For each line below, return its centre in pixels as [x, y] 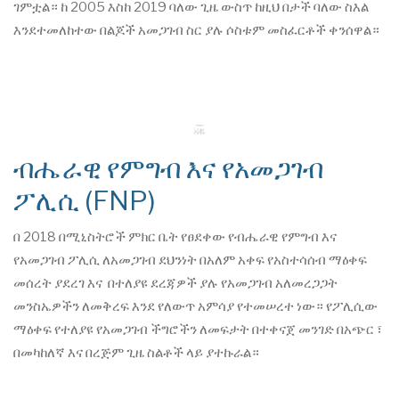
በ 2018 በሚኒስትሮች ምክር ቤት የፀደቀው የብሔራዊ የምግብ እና [175, 236]
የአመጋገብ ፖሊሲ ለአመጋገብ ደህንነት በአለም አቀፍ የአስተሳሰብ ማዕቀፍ [190, 260]
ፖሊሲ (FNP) [85, 200]
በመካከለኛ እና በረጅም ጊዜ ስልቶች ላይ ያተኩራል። [136, 352]
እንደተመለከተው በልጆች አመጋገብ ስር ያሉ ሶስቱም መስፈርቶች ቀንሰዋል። [196, 31]
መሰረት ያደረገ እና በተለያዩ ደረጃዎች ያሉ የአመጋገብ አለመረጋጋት [175, 283]
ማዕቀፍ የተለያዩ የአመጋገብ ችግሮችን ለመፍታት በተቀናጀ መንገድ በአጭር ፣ [198, 329]
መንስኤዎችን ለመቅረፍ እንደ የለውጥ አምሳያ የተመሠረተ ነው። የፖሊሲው [195, 306]
